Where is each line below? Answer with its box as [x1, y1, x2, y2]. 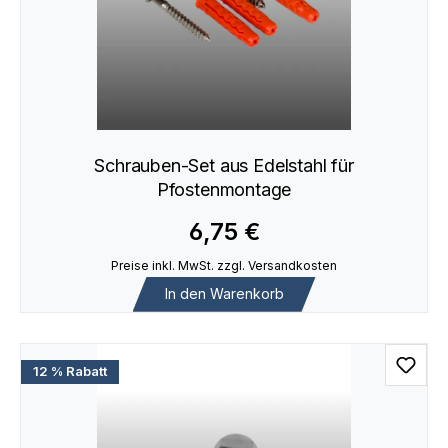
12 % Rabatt [33, 363, 107, 380]
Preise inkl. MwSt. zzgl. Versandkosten [111, 257, 337, 273]
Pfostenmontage [156, 179, 292, 201]
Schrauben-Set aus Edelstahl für [94, 155, 354, 177]
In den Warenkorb [164, 285, 284, 303]
